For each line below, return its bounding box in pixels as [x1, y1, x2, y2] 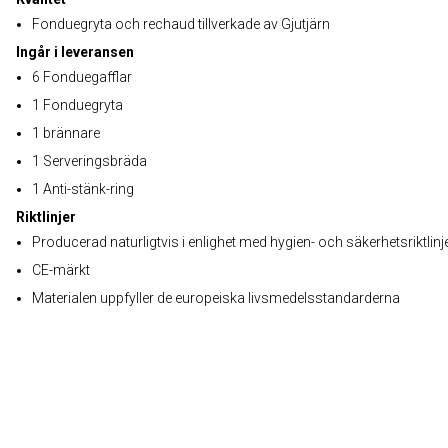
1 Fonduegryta [32, 97, 123, 113]
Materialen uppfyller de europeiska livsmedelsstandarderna [32, 290, 400, 306]
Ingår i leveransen [16, 44, 134, 60]
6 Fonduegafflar [32, 69, 132, 85]
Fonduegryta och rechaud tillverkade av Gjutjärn [32, 16, 330, 32]
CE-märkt [32, 262, 90, 278]
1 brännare [32, 125, 100, 141]
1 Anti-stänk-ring [32, 181, 134, 197]
